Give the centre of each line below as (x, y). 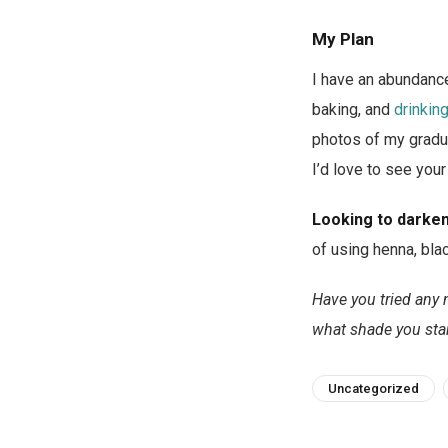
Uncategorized (373, 388)
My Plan (343, 39)
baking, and (353, 109)
